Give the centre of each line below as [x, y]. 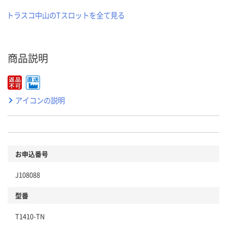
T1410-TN [30, 216]
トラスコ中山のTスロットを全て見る [66, 15]
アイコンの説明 [40, 100]
